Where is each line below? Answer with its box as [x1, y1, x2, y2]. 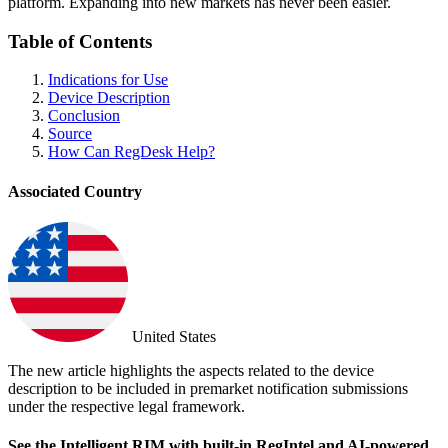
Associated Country [8, 182, 142, 200]
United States [128, 328, 216, 345]
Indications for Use [48, 71, 168, 89]
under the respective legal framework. [8, 398, 245, 415]
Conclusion [48, 107, 120, 125]
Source [48, 125, 92, 143]
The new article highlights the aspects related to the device [8, 362, 374, 379]
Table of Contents [8, 30, 152, 52]
